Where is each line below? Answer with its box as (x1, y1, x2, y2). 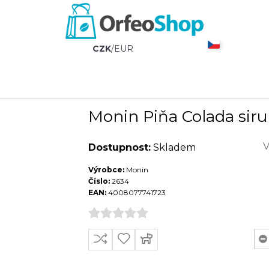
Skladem (153, 141, 196, 153)
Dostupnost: (88, 141, 151, 153)
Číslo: (88, 176, 110, 186)
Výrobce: (88, 165, 124, 174)
